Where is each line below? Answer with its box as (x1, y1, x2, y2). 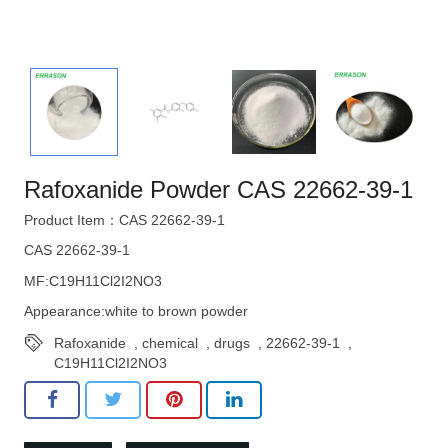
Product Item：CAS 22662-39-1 (24, 212, 225, 228)
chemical (142, 334, 198, 351)
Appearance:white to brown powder (24, 303, 248, 320)
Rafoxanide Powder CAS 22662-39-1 (24, 176, 413, 203)
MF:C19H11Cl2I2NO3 (24, 272, 162, 289)
